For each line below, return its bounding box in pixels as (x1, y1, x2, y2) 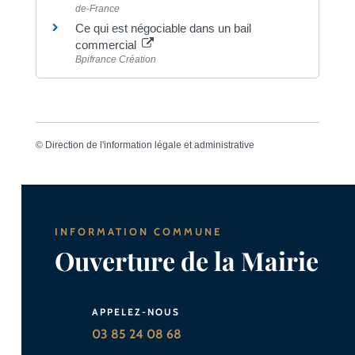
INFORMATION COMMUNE (55, 224, 222, 238)
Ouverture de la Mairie (55, 242, 319, 277)
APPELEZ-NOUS (92, 305, 181, 318)
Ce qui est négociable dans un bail (74, 21, 251, 36)
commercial (74, 38, 139, 52)
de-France (74, 3, 120, 15)
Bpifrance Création (74, 54, 156, 66)
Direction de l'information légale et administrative (44, 139, 254, 151)
